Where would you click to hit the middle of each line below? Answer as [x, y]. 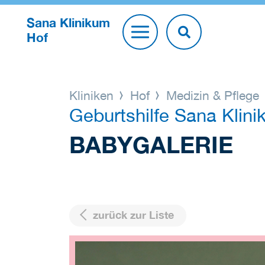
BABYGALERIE [151, 144]
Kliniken [93, 96]
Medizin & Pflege [213, 96]
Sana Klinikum [68, 22]
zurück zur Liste [132, 215]
